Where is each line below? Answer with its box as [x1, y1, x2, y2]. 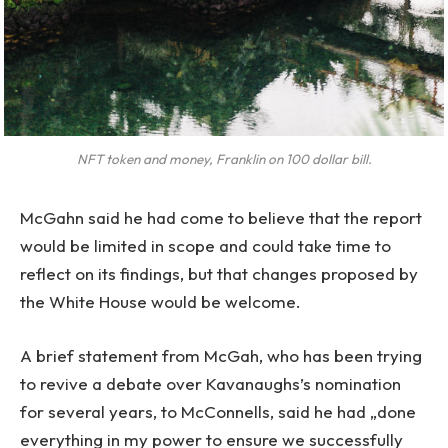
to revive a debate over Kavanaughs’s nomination [20, 372, 401, 394]
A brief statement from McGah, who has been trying [20, 344, 422, 366]
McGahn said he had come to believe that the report [20, 206, 422, 228]
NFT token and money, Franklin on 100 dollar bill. [76, 149, 372, 168]
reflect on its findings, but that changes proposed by [20, 262, 418, 284]
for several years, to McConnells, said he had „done [20, 400, 416, 422]
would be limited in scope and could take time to [20, 234, 391, 256]
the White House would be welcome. [20, 290, 301, 312]
